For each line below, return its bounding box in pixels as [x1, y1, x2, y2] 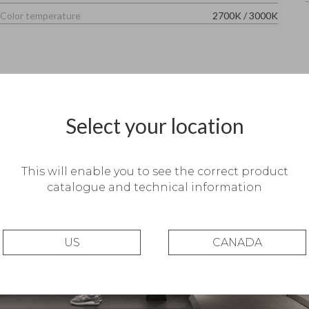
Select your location [65, 113, 244, 138]
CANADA [212, 236, 262, 249]
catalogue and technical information [47, 181, 262, 194]
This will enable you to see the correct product [21, 165, 288, 178]
